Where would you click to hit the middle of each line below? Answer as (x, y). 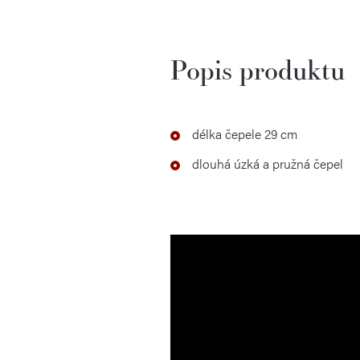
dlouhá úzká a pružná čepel (268, 164)
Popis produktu (258, 69)
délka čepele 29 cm (245, 134)
